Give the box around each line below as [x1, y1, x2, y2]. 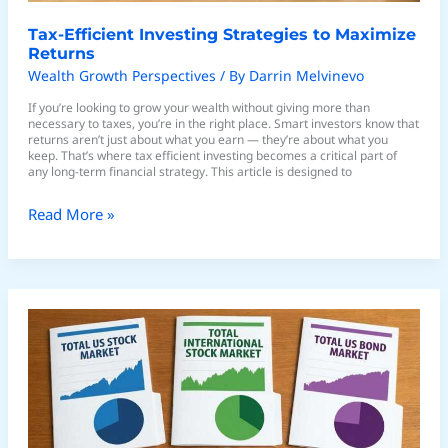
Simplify [27, 385, 84, 406]
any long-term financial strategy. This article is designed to [28, 162, 353, 180]
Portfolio [27, 410, 88, 431]
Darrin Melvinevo [249, 65, 365, 85]
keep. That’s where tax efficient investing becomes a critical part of [28, 146, 398, 164]
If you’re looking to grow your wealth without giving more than [28, 98, 371, 116]
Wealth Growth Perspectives [28, 65, 217, 85]
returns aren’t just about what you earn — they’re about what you [28, 130, 389, 148]
